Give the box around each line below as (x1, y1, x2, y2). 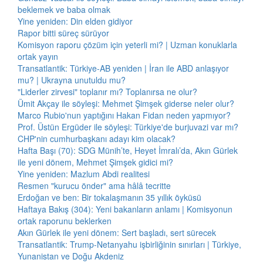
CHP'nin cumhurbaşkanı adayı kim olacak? (18, 133, 176, 144)
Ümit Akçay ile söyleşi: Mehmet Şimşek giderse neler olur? (18, 97, 234, 109)
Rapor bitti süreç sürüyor (18, 27, 109, 39)
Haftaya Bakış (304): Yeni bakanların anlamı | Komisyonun (18, 203, 232, 215)
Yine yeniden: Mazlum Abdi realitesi (18, 168, 150, 180)
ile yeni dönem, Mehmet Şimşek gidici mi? (18, 156, 173, 168)
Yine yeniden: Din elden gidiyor (18, 15, 133, 27)
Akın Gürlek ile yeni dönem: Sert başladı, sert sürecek (18, 227, 216, 238)
